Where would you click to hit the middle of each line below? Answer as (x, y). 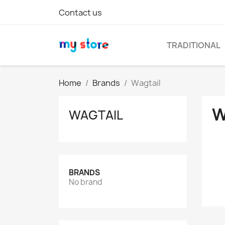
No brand (86, 182)
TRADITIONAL (194, 45)
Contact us (80, 13)
